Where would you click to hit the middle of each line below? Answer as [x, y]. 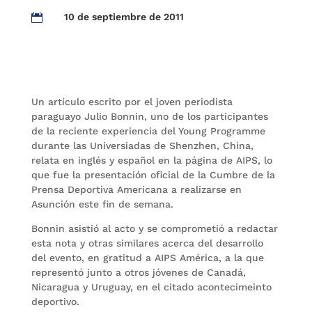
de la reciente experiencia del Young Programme [148, 131]
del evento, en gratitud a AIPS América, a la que [147, 258]
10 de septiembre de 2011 [124, 17]
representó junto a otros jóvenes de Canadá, [138, 272]
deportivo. [55, 302]
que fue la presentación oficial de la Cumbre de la [153, 175]
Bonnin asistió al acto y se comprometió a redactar [154, 228]
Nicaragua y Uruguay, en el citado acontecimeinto [151, 287]
